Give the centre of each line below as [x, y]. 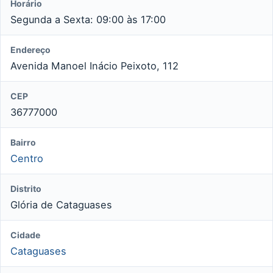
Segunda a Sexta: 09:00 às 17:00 [88, 19]
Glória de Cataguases [61, 204]
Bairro [23, 142]
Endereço [30, 49]
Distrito [26, 188]
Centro [27, 158]
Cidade [25, 235]
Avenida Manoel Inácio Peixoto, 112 [94, 66]
